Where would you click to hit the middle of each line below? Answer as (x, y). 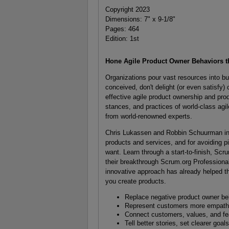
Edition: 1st (122, 38)
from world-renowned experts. (148, 117)
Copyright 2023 (127, 9)
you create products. (135, 181)
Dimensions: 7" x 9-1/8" (140, 19)
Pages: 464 (122, 29)
